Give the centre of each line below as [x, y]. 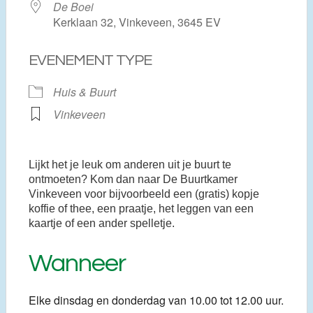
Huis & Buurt [85, 92]
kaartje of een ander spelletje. [103, 223]
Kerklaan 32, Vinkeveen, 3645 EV [137, 22]
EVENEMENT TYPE [90, 60]
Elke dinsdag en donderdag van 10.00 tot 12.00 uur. [156, 300]
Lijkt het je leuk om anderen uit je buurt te [130, 164]
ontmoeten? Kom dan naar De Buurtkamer [133, 179]
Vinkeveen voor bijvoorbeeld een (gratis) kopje [144, 194]
